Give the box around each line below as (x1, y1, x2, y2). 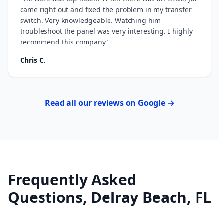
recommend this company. (20, 37, 107, 46)
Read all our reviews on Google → (44, 97, 175, 108)
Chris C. (20, 55, 45, 65)
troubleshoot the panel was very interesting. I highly (20, 26, 193, 36)
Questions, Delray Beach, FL (8, 187, 211, 207)
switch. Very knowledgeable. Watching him (20, 16, 161, 25)
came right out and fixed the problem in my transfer (20, 5, 192, 14)
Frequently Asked (8, 170, 136, 190)
